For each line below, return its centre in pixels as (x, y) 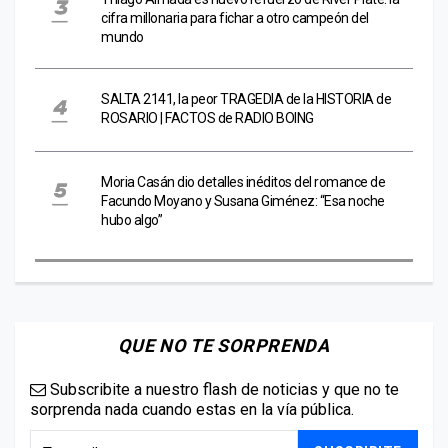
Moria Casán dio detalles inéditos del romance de (243, 181)
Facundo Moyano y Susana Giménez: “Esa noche (243, 200)
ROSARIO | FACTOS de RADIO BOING (207, 117)
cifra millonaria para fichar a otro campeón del (235, 17)
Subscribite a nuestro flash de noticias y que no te (222, 389)
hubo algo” (131, 219)
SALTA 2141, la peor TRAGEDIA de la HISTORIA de (246, 98)
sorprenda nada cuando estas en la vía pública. (192, 409)
